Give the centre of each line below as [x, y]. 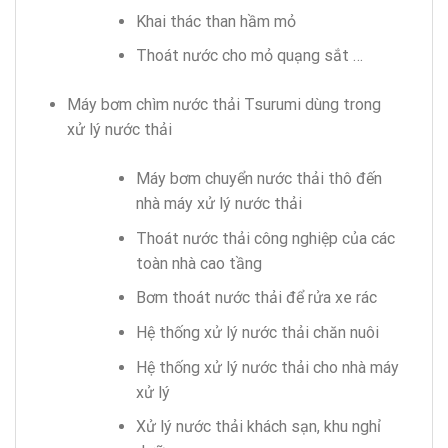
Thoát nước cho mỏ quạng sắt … [249, 56]
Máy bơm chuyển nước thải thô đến [258, 179]
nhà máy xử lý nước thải [218, 204]
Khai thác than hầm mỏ [215, 21]
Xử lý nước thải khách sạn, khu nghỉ [258, 427]
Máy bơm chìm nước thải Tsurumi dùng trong [223, 105]
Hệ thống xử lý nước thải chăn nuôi [257, 332]
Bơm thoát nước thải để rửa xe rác [256, 298]
